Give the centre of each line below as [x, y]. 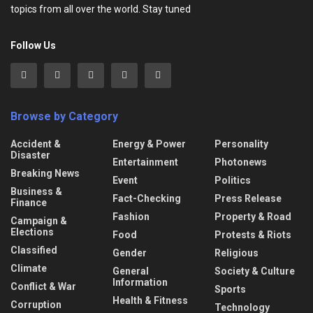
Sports [230, 290]
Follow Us [33, 46]
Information [140, 283]
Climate [29, 269]
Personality [241, 144]
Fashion [131, 217]
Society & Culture [255, 271]
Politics [233, 181]
